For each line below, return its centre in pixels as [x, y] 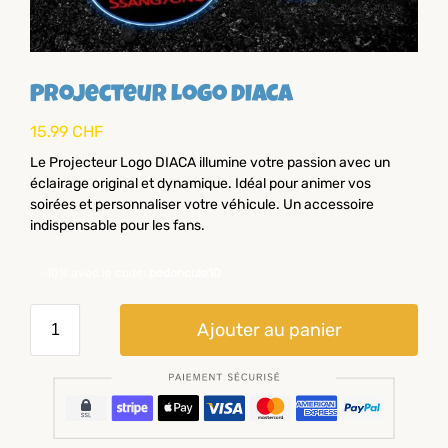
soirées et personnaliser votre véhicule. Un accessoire [202, 204]
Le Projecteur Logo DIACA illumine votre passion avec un [210, 162]
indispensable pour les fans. [117, 225]
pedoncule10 [185, 272]
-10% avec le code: [94, 272]
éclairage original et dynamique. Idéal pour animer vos [200, 183]
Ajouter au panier [269, 329]
